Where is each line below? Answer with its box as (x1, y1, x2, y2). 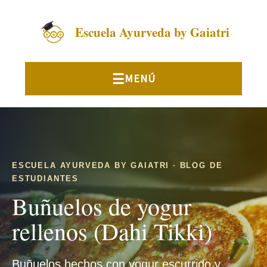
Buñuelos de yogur (12, 190, 191, 222)
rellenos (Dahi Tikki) (12, 215, 212, 247)
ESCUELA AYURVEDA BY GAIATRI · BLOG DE (12, 161, 223, 170)
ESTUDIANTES (12, 174, 79, 183)
